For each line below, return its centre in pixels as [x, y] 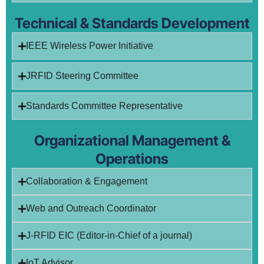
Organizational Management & [132, 141]
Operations [132, 159]
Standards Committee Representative [104, 106]
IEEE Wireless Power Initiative [90, 46]
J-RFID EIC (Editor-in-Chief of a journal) [109, 235]
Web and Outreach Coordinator [91, 208]
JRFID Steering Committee [82, 76]
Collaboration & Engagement [87, 181]
